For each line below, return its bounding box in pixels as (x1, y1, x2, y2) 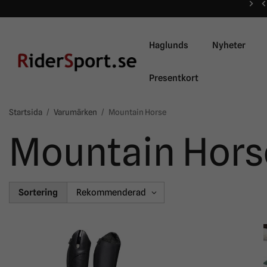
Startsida (9, 107, 42, 117)
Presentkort (149, 73, 198, 83)
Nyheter (212, 40, 246, 51)
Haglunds (149, 40, 188, 51)
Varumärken (54, 107, 97, 117)
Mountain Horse (108, 107, 166, 117)
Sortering (18, 187, 58, 198)
